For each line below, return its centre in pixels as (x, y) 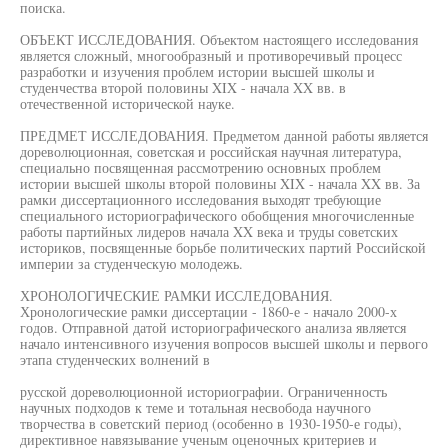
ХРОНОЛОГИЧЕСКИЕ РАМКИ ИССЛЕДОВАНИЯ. (176, 295)
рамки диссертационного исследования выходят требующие (200, 199)
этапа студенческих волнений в (115, 359)
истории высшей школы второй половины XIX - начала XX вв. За (220, 183)
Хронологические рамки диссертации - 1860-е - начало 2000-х (208, 311)
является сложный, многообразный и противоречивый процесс (211, 55)
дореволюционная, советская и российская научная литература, (211, 151)
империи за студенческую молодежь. (131, 263)
